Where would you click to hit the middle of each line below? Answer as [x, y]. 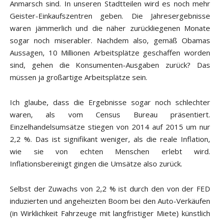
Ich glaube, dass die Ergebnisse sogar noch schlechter [110, 102]
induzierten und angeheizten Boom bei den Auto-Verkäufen [110, 201]
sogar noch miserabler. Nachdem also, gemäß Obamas [110, 41]
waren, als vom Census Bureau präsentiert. [110, 115]
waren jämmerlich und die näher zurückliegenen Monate [110, 28]
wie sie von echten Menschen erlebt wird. [110, 151]
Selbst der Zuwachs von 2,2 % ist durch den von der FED [110, 189]
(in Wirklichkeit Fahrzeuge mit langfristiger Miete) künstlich [110, 213]
